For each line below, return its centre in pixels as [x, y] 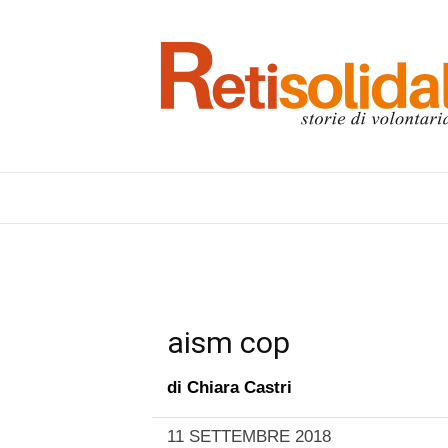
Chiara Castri [239, 387]
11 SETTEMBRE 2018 [249, 436]
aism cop [228, 342]
